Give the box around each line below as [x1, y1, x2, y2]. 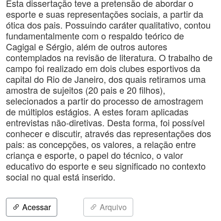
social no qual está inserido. [6, 170, 115, 183]
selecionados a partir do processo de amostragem [6, 94, 203, 107]
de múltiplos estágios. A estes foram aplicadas [6, 105, 188, 118]
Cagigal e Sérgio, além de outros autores [6, 40, 167, 53]
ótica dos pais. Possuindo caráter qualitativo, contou [6, 18, 211, 31]
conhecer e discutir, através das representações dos [6, 127, 211, 140]
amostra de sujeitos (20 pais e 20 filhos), [6, 83, 165, 96]
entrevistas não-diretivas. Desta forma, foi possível [6, 116, 205, 129]
